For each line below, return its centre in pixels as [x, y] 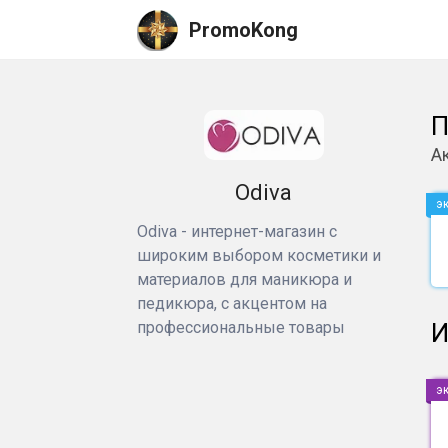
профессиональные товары [241, 327]
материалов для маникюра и [244, 279]
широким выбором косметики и [259, 255]
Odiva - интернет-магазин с [237, 231]
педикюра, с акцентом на [232, 303]
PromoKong [243, 29]
